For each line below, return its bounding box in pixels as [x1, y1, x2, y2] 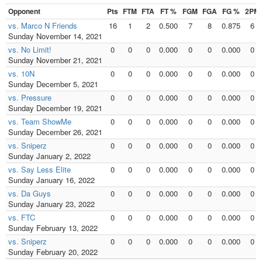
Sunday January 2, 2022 [8, 150, 91, 162]
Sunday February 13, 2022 [8, 222, 98, 234]
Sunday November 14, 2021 [8, 30, 102, 42]
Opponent [8, 6, 40, 17]
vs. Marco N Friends [8, 20, 77, 32]
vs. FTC [8, 212, 35, 223]
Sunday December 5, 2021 [8, 78, 98, 90]
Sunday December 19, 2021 [8, 102, 102, 114]
